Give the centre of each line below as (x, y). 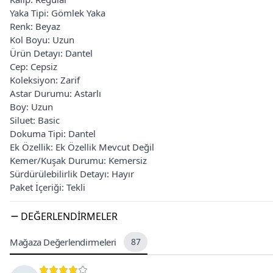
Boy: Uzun (31, 107)
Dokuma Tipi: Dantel (53, 133)
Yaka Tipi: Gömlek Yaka (58, 13)
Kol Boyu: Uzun (42, 40)
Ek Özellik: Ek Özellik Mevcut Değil (82, 147)
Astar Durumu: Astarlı (55, 93)
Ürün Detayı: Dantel (51, 53)
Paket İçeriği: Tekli (48, 187)
